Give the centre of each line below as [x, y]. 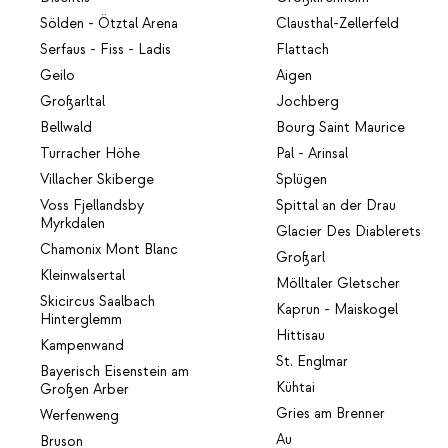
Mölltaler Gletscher [338, 284]
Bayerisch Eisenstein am [114, 372]
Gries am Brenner [331, 414]
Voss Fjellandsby [92, 206]
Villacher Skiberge [97, 180]
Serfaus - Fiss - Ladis [105, 50]
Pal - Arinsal [312, 154]
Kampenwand [82, 346]
